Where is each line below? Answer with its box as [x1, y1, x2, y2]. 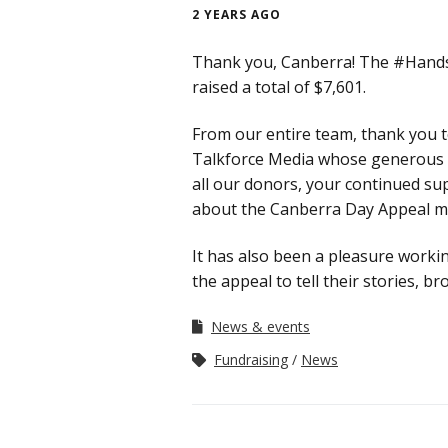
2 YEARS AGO [192, 6, 281, 23]
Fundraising [214, 350, 288, 369]
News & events [211, 317, 310, 336]
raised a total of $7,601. [192, 76, 366, 98]
